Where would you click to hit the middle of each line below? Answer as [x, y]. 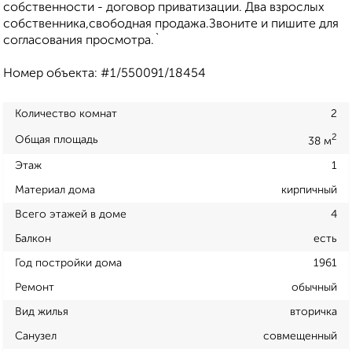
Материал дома [55, 190]
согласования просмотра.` [82, 41]
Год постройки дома [68, 263]
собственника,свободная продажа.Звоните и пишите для [171, 25]
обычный [314, 287]
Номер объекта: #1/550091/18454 [104, 74]
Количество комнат [66, 114]
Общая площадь [57, 139]
